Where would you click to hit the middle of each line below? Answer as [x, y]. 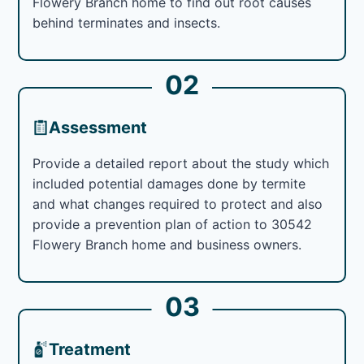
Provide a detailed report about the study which [181, 163]
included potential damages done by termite [169, 183]
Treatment [90, 349]
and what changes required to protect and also [178, 204]
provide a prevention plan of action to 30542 [173, 224]
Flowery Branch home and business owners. [167, 244]
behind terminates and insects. [127, 22]
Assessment [98, 127]
